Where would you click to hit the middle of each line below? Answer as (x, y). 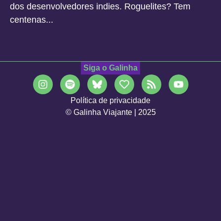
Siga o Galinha (110, 68)
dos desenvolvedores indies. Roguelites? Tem (100, 6)
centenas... (32, 20)
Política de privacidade (110, 100)
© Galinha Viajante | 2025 (110, 112)
